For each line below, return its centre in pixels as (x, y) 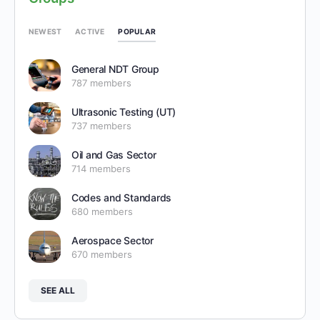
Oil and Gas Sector (114, 154)
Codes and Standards (121, 197)
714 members (101, 168)
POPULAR (137, 31)
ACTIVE (90, 32)
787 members (101, 82)
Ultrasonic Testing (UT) (124, 111)
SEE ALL (57, 290)
